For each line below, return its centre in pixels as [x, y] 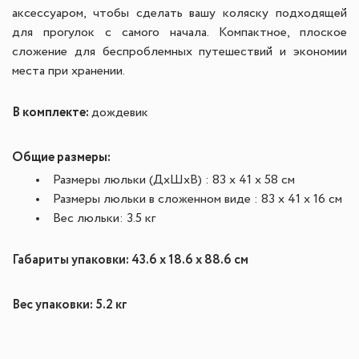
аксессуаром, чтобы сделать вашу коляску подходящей [179, 14]
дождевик [120, 113]
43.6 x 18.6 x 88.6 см [190, 260]
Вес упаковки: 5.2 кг [70, 305]
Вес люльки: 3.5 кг [104, 219]
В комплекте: [52, 113]
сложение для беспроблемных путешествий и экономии [179, 52]
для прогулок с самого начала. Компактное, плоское [179, 33]
